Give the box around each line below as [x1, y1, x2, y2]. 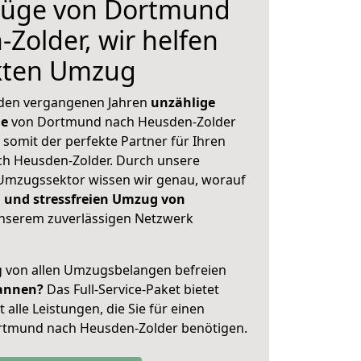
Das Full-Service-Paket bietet [44, 280, 219, 298]
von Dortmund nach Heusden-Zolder [8, 113, 236, 131]
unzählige [151, 93, 215, 111]
